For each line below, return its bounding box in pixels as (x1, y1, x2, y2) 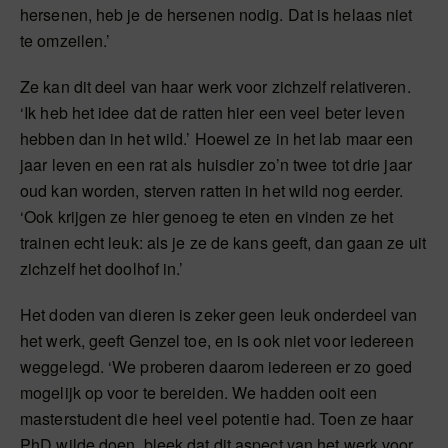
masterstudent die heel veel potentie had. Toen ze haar (20, 406, 414, 430)
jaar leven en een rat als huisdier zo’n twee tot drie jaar (20, 152, 412, 176)
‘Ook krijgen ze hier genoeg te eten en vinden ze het (20, 204, 394, 228)
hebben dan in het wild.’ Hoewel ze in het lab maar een (20, 126, 414, 150)
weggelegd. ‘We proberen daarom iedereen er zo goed (20, 354, 413, 378)
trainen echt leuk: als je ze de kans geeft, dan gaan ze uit (20, 230, 426, 254)
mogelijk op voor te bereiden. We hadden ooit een (20, 380, 377, 404)
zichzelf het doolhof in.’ (20, 256, 184, 280)
